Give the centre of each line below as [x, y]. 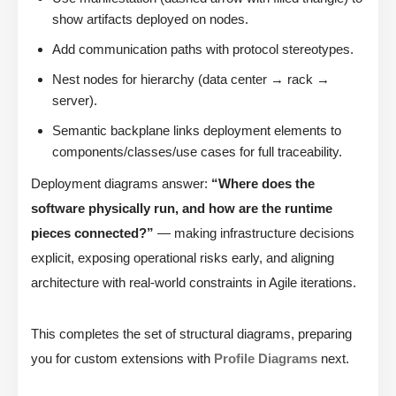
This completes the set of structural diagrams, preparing [191, 333]
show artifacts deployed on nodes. [150, 19]
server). [75, 100]
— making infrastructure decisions [254, 232]
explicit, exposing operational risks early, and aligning [183, 257]
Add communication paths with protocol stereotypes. [203, 49]
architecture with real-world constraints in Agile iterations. [194, 282]
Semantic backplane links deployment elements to [197, 130]
